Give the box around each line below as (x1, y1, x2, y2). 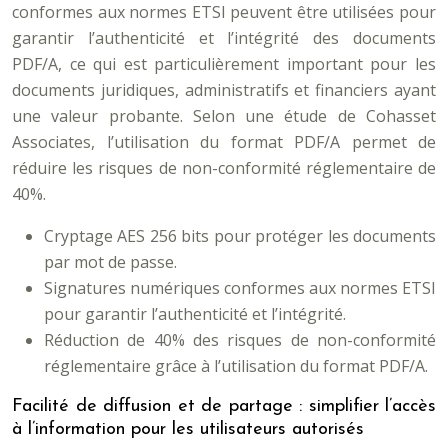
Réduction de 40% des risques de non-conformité (44, 329, 436, 351)
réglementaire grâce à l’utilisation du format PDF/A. (44, 355, 428, 377)
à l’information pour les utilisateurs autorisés (12, 420, 364, 439)
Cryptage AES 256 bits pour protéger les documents (44, 225, 436, 247)
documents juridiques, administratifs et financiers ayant (12, 79, 436, 101)
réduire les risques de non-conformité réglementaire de (12, 157, 436, 179)
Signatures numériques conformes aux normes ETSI (44, 277, 436, 299)
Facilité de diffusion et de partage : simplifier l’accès (12, 397, 436, 416)
